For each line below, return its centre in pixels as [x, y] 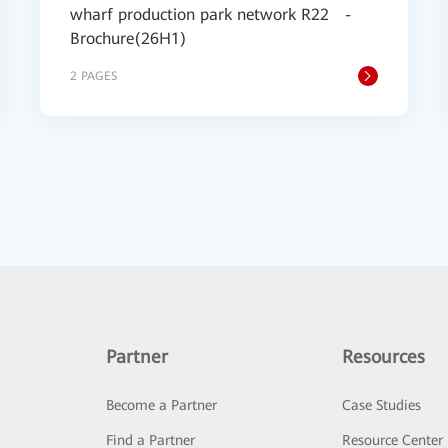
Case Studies [382, 405]
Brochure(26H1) [128, 38]
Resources [384, 356]
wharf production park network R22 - [210, 14]
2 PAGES [93, 76]
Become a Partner [161, 405]
